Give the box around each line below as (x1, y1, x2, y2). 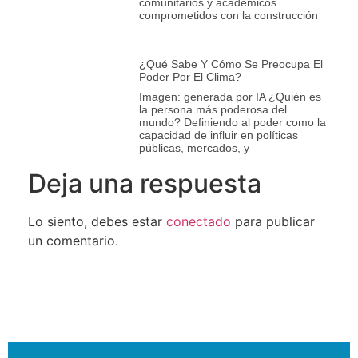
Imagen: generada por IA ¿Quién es (138, 90, 321, 104)
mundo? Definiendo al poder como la (138, 116, 326, 129)
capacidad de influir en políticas (138, 129, 298, 142)
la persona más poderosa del (138, 103, 287, 117)
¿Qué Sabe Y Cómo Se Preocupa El (138, 58, 323, 71)
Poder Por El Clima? (138, 70, 241, 84)
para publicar (231, 213, 315, 230)
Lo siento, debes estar (28, 213, 166, 230)
